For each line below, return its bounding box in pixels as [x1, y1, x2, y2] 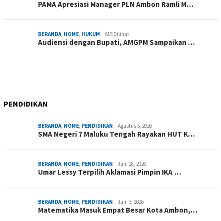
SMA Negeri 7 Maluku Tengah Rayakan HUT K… [38, 129, 195, 139]
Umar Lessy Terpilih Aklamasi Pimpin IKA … [38, 167, 181, 177]
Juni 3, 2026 [118, 198, 144, 205]
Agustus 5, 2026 [118, 122, 152, 129]
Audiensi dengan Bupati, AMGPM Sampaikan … [38, 37, 195, 47]
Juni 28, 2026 [118, 160, 146, 167]
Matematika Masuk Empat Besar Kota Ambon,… [38, 205, 197, 215]
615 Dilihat [105, 30, 129, 37]
